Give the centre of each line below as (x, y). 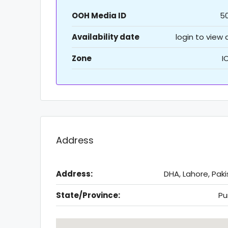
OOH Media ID (99, 16)
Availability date (106, 37)
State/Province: (88, 195)
